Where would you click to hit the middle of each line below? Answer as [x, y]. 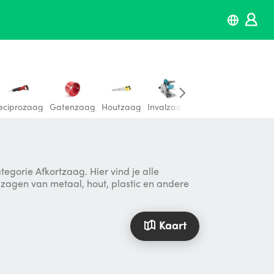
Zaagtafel [213, 106]
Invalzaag [167, 106]
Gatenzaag [72, 106]
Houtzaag [121, 106]
